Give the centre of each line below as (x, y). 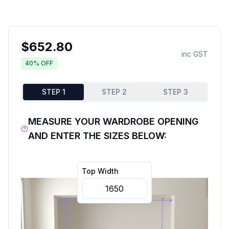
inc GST (195, 54)
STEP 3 (175, 92)
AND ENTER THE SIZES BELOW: (97, 136)
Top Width (100, 171)
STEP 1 (53, 92)
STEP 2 (114, 92)
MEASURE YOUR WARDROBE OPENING (113, 121)
